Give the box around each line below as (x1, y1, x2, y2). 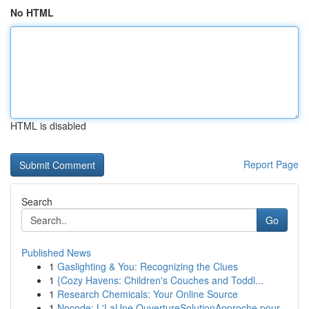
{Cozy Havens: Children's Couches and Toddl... (57, 273, 263, 287)
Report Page (243, 157, 299, 171)
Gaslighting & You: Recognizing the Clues (57, 259, 238, 273)
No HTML (10, 6, 54, 19)
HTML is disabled (10, 119, 86, 132)
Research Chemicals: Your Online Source (57, 287, 238, 301)
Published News (21, 246, 91, 259)
